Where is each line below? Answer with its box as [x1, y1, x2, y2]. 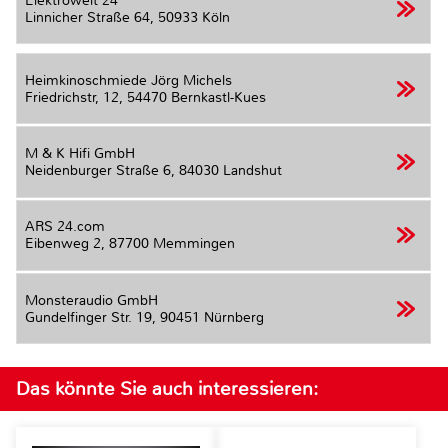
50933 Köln [158, 8, 230, 26]
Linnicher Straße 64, [25, 8, 158, 26]
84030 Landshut [179, 161, 282, 179]
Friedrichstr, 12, [25, 88, 127, 106]
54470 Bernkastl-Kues [127, 88, 266, 106]
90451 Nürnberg [160, 308, 264, 326]
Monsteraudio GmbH [25, 291, 158, 309]
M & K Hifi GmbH [25, 144, 135, 162]
